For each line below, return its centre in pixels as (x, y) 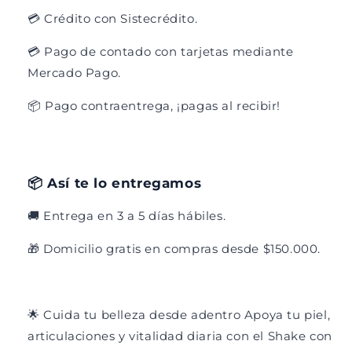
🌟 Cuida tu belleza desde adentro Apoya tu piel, (179, 314)
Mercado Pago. (76, 72)
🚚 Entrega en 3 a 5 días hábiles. (128, 215)
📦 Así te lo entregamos (117, 183)
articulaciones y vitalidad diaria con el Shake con (180, 335)
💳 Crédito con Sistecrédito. (114, 18)
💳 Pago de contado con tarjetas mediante (161, 51)
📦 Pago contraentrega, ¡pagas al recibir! (156, 105)
